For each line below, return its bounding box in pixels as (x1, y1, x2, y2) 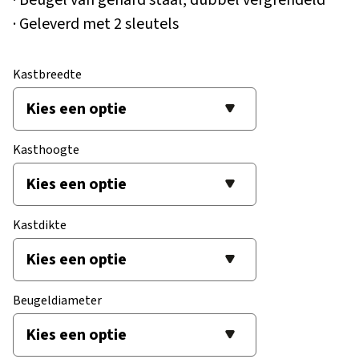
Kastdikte (13, 216, 67, 234)
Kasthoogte (13, 140, 79, 159)
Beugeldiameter (13, 291, 102, 309)
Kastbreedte (13, 65, 82, 83)
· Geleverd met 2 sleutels (13, 12, 179, 35)
